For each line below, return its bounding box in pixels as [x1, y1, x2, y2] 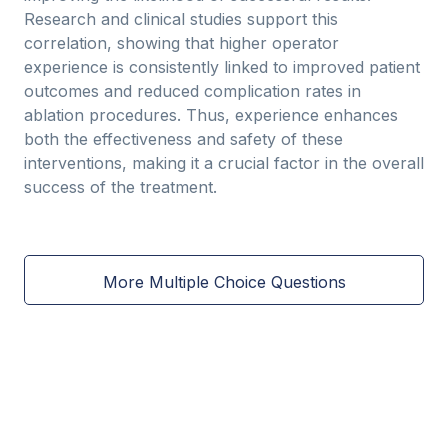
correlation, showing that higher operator [24, 33, 339, 53]
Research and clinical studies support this [24, 9, 338, 29]
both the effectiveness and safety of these [24, 129, 343, 149]
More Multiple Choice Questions [102, 271, 346, 292]
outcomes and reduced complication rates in [24, 81, 361, 101]
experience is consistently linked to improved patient [24, 57, 420, 77]
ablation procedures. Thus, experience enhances [24, 105, 398, 125]
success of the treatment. [24, 177, 217, 197]
